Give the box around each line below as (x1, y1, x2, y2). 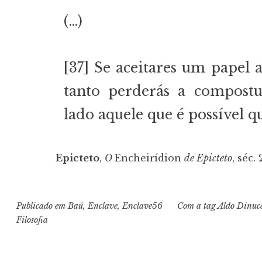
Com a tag (177, 201, 218, 212)
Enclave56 (122, 201, 163, 212)
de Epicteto (184, 152, 232, 164)
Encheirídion (115, 152, 184, 164)
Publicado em (16, 201, 68, 212)
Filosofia (16, 215, 49, 226)
